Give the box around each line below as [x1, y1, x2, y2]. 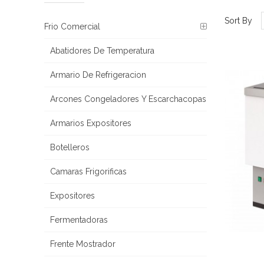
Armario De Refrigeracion [49, 70, 146, 80]
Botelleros [49, 143, 90, 153]
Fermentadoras [49, 215, 108, 225]
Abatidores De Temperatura [49, 46, 154, 56]
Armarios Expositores [49, 118, 131, 128]
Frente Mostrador [49, 239, 115, 249]
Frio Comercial [44, 22, 100, 32]
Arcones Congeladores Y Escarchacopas [49, 94, 206, 104]
